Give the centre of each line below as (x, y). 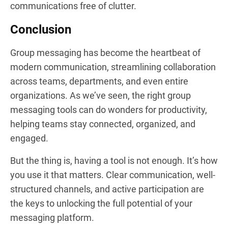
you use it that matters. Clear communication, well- (113, 175)
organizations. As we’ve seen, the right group (101, 95)
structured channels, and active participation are (107, 189)
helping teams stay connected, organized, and (103, 124)
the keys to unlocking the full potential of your (101, 203)
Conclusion (41, 29)
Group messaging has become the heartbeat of (105, 52)
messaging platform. (52, 217)
